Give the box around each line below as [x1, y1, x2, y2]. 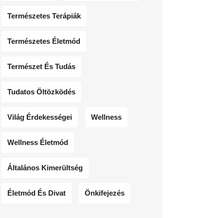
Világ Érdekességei [7, 112, 72, 121]
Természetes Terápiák [7, 11, 81, 20]
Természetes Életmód [7, 36, 80, 45]
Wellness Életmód [7, 138, 68, 146]
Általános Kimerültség [7, 163, 83, 172]
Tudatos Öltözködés [7, 87, 75, 96]
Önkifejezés [85, 188, 125, 197]
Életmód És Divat [7, 188, 66, 197]
